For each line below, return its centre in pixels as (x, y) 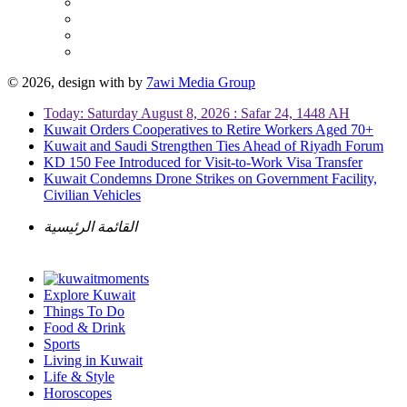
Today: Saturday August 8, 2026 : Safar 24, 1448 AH (197, 113)
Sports (62, 344)
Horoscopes (78, 393)
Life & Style (79, 377)
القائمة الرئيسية (90, 227)
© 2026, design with (68, 82)
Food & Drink (84, 328)
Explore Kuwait (89, 295)
